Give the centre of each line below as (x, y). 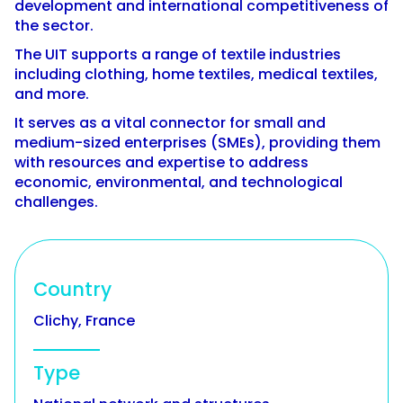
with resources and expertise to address (161, 162)
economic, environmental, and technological (179, 182)
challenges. (56, 202)
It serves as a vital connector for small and (170, 123)
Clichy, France (84, 321)
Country (72, 289)
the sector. (54, 26)
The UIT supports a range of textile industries (178, 54)
